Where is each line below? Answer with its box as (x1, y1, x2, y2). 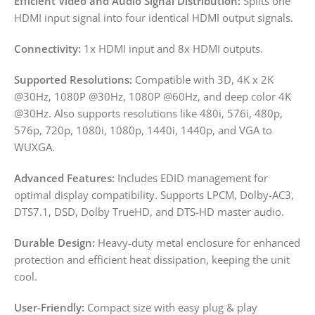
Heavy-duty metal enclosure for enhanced (95, 235, 300, 250)
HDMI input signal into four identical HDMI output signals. (14, 10, 293, 25)
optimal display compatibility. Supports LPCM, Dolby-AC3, (14, 187, 294, 202)
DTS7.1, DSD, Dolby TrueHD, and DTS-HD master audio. (14, 204, 284, 219)
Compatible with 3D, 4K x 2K (132, 72, 274, 86)
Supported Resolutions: (14, 72, 132, 86)
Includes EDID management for (115, 170, 268, 185)
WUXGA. (14, 139, 55, 154)
